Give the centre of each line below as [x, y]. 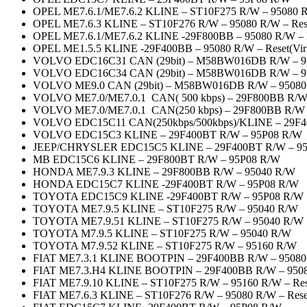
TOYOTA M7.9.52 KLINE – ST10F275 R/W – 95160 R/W [165, 246]
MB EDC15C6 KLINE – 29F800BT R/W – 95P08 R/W [157, 160]
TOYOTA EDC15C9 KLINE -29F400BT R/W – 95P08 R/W [168, 197]
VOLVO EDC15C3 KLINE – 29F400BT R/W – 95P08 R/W [168, 135]
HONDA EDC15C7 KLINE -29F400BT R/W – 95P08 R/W [166, 184]
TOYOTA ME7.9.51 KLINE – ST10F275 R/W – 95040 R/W [168, 221]
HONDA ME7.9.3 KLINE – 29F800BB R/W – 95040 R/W [164, 172]
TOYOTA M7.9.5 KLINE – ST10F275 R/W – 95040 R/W [162, 234]
